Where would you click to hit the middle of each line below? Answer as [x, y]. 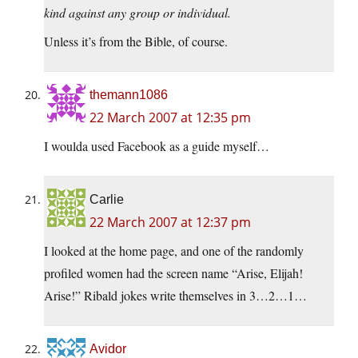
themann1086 [129, 95]
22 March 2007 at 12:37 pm [170, 223]
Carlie [107, 200]
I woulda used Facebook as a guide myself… [157, 146]
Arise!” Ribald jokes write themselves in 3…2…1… [175, 296]
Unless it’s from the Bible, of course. [136, 42]
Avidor [108, 349]
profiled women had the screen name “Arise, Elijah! [173, 273]
